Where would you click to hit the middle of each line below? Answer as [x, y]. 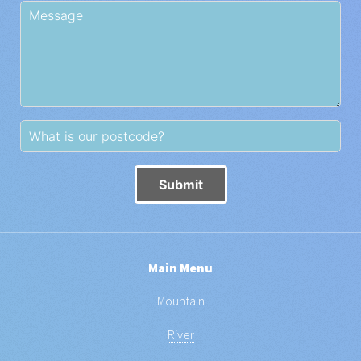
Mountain [180, 300]
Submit [180, 185]
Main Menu [180, 267]
